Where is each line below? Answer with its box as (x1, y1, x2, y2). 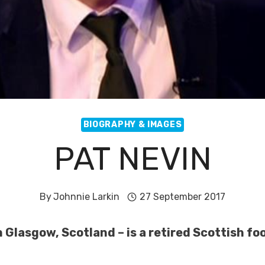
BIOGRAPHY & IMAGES (83, 119, 182, 130)
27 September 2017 (139, 191, 225, 202)
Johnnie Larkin (53, 191, 120, 202)
